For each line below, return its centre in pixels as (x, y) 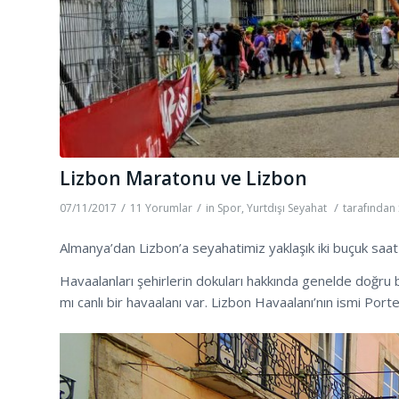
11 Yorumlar (161, 208)
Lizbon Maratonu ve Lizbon (183, 178)
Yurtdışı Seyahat (287, 208)
